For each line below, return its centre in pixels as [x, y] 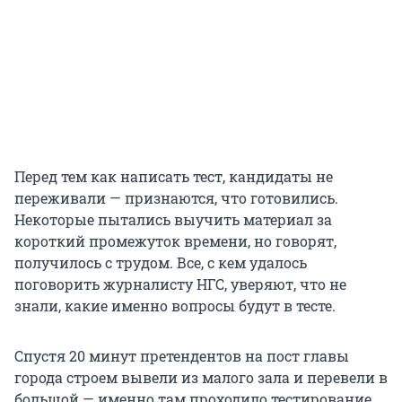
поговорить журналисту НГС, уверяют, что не [180, 284]
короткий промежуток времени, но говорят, [175, 241]
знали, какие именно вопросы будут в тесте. [175, 306]
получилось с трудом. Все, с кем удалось [161, 263]
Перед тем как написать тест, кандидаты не [174, 177]
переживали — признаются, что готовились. [176, 198]
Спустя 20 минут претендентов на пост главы [182, 356]
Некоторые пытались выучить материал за [173, 220]
